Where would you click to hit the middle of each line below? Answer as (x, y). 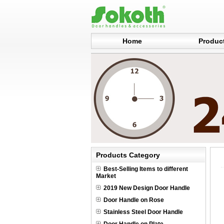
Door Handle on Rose (134, 200)
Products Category (128, 155)
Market (106, 176)
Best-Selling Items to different (146, 169)
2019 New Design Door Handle (147, 188)
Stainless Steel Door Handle (143, 212)
